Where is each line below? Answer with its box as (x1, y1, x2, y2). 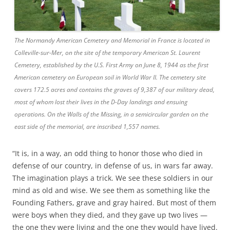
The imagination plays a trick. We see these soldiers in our (12, 172, 213, 183)
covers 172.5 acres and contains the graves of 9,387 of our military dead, (14, 85, 215, 94)
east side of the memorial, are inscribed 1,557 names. (14, 122, 160, 131)
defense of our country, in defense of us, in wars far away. (12, 160, 213, 170)
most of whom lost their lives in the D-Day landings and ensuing (14, 97, 187, 106)
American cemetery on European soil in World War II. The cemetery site (14, 72, 206, 82)
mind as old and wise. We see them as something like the (12, 185, 210, 195)
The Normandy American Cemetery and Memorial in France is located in (14, 35, 210, 45)
